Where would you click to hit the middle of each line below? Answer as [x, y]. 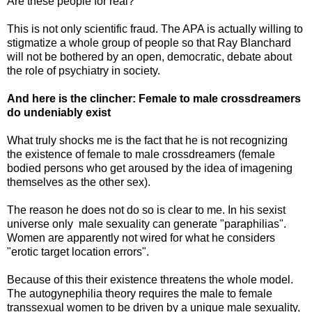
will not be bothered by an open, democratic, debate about [149, 56]
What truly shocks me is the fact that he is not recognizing [147, 140]
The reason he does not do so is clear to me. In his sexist [146, 210]
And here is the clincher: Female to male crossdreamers [154, 98]
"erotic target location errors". [78, 251]
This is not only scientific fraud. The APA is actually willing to [155, 29]
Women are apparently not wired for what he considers [141, 237]
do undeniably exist [59, 112]
